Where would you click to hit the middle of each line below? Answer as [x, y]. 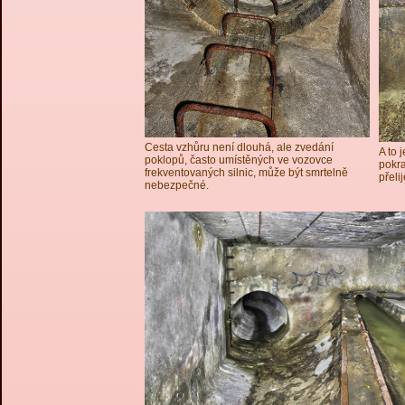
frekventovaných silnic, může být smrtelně [246, 173]
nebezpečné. [177, 185]
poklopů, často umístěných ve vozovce [239, 160]
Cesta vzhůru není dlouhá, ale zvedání [239, 147]
